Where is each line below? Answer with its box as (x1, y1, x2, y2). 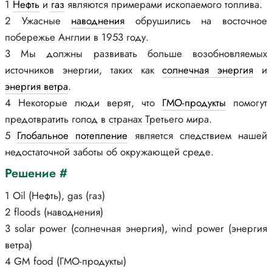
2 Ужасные (5, 13, 72, 28)
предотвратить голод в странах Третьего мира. (5, 112, 212, 126)
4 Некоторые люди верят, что (5, 95, 162, 110)
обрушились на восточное (124, 13, 268, 28)
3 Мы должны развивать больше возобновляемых (5, 46, 267, 61)
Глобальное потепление (17, 128, 128, 143)
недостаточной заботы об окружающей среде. (5, 144, 214, 159)
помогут (226, 95, 267, 110)
